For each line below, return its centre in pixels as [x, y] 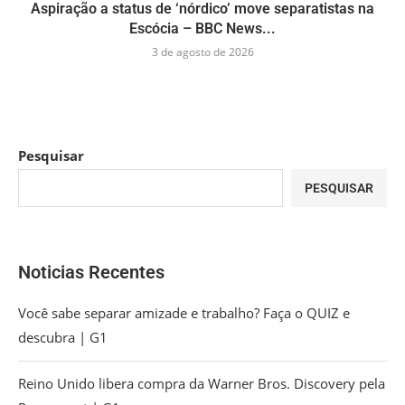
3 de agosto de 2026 [202, 52]
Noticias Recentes [91, 273]
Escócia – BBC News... [202, 29]
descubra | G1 [63, 338]
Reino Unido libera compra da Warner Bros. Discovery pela [202, 384]
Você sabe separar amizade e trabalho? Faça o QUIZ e [184, 313]
